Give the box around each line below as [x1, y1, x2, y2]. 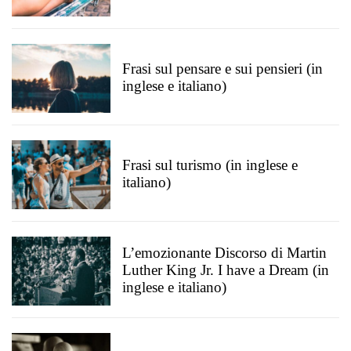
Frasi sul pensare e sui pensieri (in [122, 60, 323, 77]
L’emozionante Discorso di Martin [122, 244, 327, 261]
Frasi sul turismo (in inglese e [122, 157, 298, 173]
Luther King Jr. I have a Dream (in [122, 262, 329, 278]
